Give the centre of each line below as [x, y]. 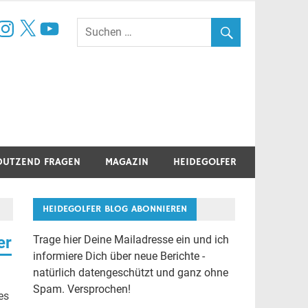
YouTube [59, 22]
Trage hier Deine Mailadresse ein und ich [131, 239]
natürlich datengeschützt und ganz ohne [130, 272]
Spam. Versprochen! [81, 289]
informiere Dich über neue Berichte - [119, 256]
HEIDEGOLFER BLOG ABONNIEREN [114, 209]
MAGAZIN [127, 162]
